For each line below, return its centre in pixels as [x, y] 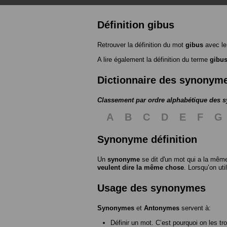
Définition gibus [136, 25]
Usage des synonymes [152, 188]
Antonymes [162, 208]
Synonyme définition [147, 139]
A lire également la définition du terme [154, 59]
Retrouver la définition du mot [141, 45]
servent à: [195, 208]
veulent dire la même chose [141, 167]
